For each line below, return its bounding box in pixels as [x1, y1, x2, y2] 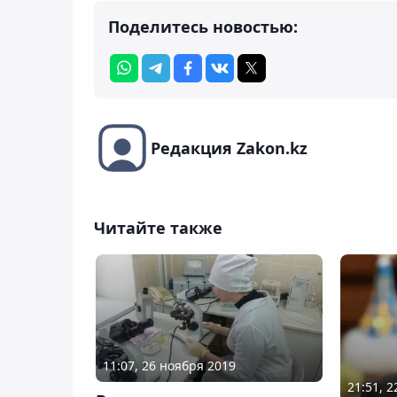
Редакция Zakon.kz [151, 136, 307, 159]
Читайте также [94, 216, 222, 238]
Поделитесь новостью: [108, 15, 298, 37]
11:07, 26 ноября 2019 [103, 357, 236, 375]
